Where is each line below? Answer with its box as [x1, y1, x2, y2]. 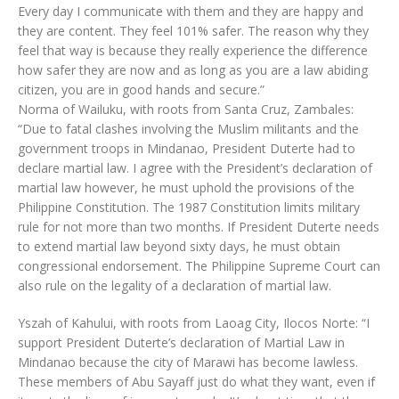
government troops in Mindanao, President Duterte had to [18, 140, 355, 157]
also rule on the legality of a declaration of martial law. [18, 277, 331, 294]
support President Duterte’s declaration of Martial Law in [18, 334, 345, 351]
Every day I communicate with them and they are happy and [18, 3, 363, 20]
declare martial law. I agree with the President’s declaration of [18, 159, 372, 176]
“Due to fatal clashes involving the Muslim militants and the [18, 120, 359, 137]
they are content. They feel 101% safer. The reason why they [18, 22, 369, 39]
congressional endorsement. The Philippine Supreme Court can [18, 257, 380, 274]
